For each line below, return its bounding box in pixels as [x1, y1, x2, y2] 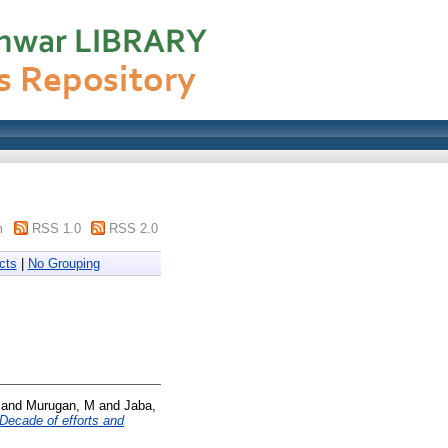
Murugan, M [26, 397, 95, 413]
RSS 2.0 [109, 221, 158, 236]
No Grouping [27, 256, 100, 271]
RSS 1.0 [31, 221, 81, 236]
